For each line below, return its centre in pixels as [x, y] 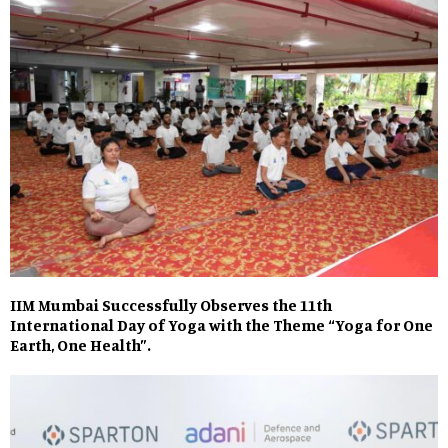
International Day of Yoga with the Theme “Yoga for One [221, 325]
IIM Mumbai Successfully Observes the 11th [171, 305]
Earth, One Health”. [80, 345]
